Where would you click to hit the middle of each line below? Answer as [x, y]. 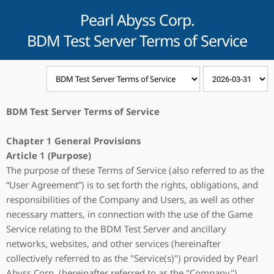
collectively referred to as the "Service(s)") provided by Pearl [132, 258]
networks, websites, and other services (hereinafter [113, 243]
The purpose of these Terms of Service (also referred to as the [135, 170]
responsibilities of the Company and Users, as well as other [130, 199]
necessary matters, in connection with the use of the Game [129, 214]
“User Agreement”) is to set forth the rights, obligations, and [132, 185]
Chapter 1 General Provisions [73, 141]
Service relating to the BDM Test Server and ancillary [116, 229]
